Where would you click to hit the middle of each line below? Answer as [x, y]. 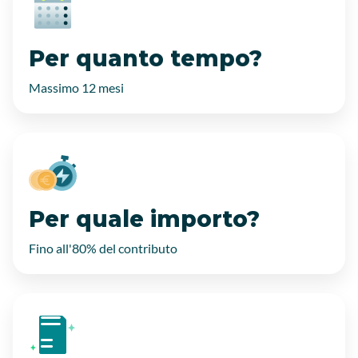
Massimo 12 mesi [76, 88]
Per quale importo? [144, 219]
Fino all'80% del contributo [103, 248]
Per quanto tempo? [145, 58]
